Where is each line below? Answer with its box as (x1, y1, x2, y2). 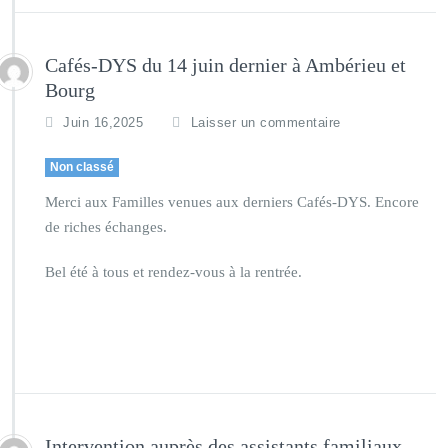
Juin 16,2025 (63, 115, 143, 130)
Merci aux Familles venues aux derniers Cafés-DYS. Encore (45, 194, 419, 210)
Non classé (50, 160, 114, 174)
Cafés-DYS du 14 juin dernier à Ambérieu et (45, 54, 406, 76)
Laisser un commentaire (190, 115, 341, 130)
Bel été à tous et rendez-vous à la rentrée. (45, 264, 302, 280)
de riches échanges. (45, 219, 167, 235)
